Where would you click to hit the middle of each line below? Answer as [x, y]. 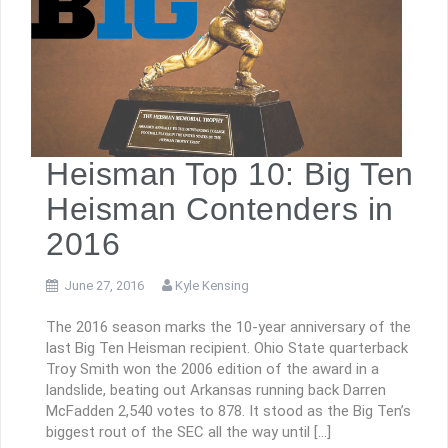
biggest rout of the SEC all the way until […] [188, 432]
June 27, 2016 [104, 285]
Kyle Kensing [212, 285]
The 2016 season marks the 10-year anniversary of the [228, 327]
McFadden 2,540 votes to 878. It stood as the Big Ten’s [228, 411]
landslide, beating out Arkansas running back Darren [216, 390]
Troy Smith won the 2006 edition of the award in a [212, 369]
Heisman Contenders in [220, 208]
